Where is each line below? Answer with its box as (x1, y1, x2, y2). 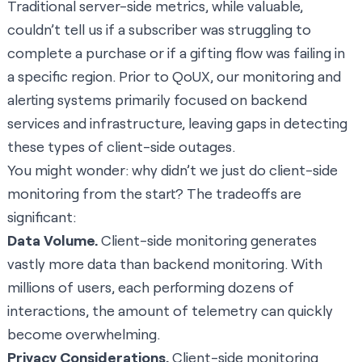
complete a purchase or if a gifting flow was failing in (7, 44, 345, 62)
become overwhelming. (7, 325, 160, 343)
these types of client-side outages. (7, 137, 235, 156)
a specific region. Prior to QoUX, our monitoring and (7, 67, 341, 86)
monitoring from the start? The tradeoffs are (7, 184, 301, 203)
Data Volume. (7, 231, 98, 250)
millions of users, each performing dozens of (7, 278, 294, 297)
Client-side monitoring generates (98, 231, 317, 250)
